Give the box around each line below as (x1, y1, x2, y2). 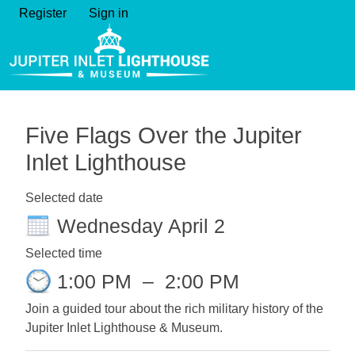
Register (19, 6, 67, 20)
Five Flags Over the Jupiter (25, 123, 302, 148)
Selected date (25, 191, 103, 204)
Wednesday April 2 (57, 215, 225, 237)
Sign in (89, 6, 128, 20)
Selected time (25, 246, 102, 260)
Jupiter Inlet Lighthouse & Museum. (25, 321, 223, 334)
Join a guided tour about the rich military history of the (25, 302, 323, 315)
